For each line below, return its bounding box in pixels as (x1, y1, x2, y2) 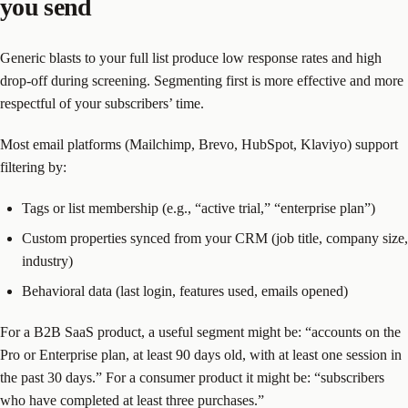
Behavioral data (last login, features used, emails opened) (22, 283, 348, 300)
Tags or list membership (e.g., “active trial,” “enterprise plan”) (22, 200, 375, 217)
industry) (22, 253, 73, 270)
